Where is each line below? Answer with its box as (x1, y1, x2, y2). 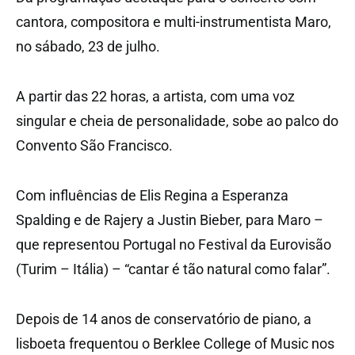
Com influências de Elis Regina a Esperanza (16, 186, 288, 204)
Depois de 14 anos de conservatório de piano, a (16, 310, 311, 327)
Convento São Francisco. (16, 136, 173, 154)
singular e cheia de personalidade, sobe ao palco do (16, 112, 338, 129)
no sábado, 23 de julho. (16, 37, 160, 55)
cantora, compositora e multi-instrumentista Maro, (16, 13, 331, 30)
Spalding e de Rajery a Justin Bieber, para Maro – (16, 211, 323, 228)
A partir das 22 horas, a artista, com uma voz (16, 87, 295, 105)
